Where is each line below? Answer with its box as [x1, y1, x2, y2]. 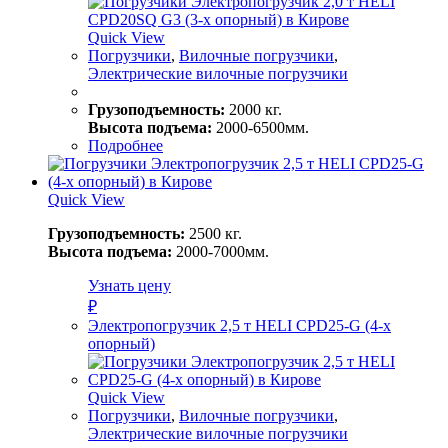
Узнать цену [88, 276, 171, 294]
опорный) [88, 334, 155, 352]
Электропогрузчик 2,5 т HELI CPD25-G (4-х [88, 316, 391, 334]
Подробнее [88, 136, 163, 154]
